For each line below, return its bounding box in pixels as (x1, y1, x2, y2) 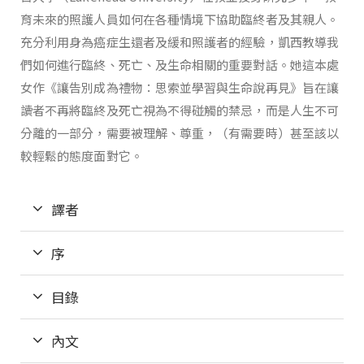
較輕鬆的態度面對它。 (20, 146, 143, 164)
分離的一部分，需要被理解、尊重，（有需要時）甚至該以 (20, 123, 339, 141)
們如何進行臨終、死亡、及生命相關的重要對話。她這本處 (20, 55, 339, 73)
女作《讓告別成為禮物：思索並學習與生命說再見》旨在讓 (20, 78, 339, 96)
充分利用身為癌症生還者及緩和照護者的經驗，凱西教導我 (20, 32, 339, 50)
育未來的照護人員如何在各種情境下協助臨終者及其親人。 (20, 10, 339, 28)
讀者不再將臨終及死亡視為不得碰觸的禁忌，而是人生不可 (20, 101, 339, 119)
